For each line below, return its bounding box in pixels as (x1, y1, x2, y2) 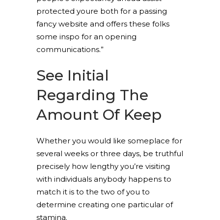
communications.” (36, 45, 104, 54)
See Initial (36, 66, 109, 84)
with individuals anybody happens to (36, 174, 171, 184)
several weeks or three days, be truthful (36, 149, 183, 158)
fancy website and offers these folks (36, 19, 169, 28)
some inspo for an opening (36, 32, 137, 41)
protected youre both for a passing (36, 6, 167, 16)
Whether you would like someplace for (36, 136, 182, 145)
